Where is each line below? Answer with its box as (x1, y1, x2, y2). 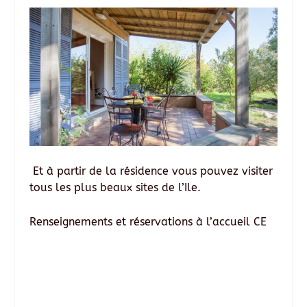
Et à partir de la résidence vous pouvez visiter (29, 164, 273, 178)
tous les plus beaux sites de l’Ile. (29, 181, 201, 195)
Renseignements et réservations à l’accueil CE (29, 215, 267, 229)
